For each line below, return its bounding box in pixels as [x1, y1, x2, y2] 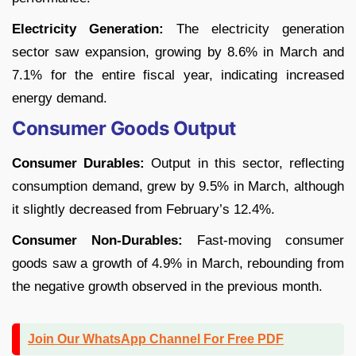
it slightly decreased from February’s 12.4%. [12, 202, 275, 218]
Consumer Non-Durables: [12, 233, 183, 249]
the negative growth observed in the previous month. [12, 279, 323, 295]
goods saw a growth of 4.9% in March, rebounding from [12, 256, 344, 272]
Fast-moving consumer [183, 233, 344, 249]
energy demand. [12, 91, 107, 106]
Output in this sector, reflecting [145, 156, 345, 172]
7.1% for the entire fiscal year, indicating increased [12, 68, 344, 83]
